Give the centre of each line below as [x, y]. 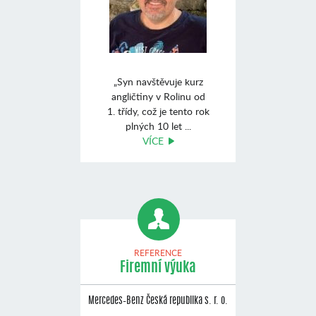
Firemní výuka [158, 268]
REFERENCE [158, 253]
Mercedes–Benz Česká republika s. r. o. [158, 301]
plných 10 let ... [158, 126]
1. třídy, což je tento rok [158, 111]
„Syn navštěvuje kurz [158, 81]
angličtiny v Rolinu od [158, 96]
